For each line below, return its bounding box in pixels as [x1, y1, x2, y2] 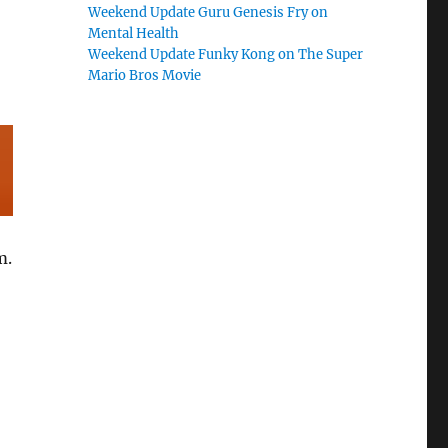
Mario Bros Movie [88, 67, 202, 84]
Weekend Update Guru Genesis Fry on [88, 4, 329, 21]
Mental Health [88, 25, 180, 42]
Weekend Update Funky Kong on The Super [88, 46, 364, 63]
